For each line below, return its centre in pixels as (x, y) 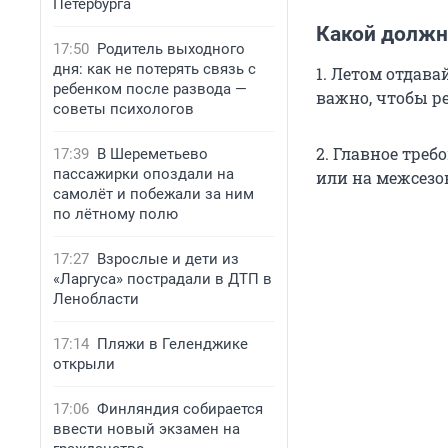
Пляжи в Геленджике (172, 344)
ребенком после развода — (150, 89)
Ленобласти (96, 299)
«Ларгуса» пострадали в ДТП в (162, 279)
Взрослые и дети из (168, 259)
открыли (84, 364)
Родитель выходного (171, 49)
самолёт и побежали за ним (153, 194)
